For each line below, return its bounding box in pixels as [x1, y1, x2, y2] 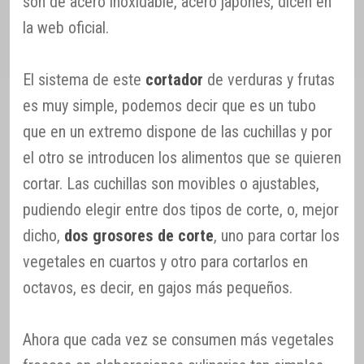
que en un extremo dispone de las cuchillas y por [23, 122, 332, 142]
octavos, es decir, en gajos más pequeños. [23, 278, 292, 298]
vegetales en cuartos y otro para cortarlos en [23, 252, 308, 272]
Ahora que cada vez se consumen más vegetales [23, 330, 334, 350]
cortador [145, 70, 203, 90]
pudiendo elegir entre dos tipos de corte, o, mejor [23, 200, 339, 220]
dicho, [23, 226, 64, 246]
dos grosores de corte [64, 226, 214, 246]
